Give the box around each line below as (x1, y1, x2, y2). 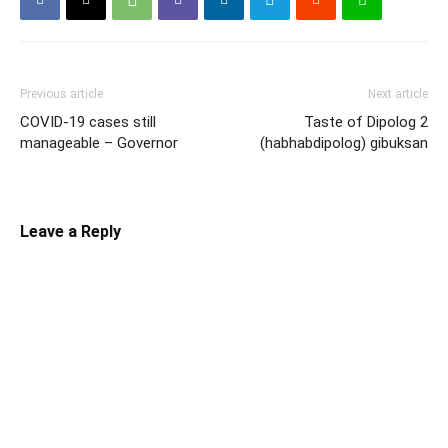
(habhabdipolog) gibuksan (260, 133, 428, 152)
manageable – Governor (20, 133, 178, 152)
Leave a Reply (20, 221, 121, 241)
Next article (368, 86, 428, 101)
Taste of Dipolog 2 (304, 112, 428, 131)
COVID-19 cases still (20, 112, 156, 131)
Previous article (20, 86, 103, 101)
